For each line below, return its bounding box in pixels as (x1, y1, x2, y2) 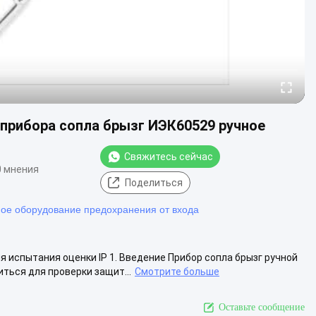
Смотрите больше (135, 265, 219, 277)
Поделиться (125, 176, 183, 188)
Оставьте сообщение (219, 301, 305, 312)
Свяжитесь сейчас (124, 150, 213, 162)
